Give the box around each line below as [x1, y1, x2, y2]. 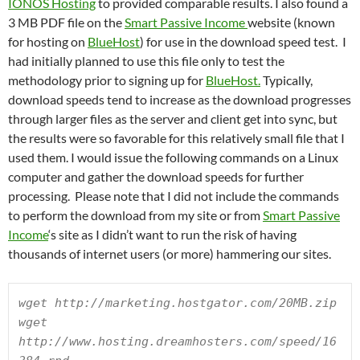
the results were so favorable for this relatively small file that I [8, 130, 345, 145]
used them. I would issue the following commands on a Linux [8, 149, 338, 165]
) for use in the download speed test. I [140, 34, 346, 49]
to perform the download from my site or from [8, 207, 263, 223]
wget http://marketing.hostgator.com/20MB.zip [18, 296, 337, 310]
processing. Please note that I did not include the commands [8, 188, 339, 203]
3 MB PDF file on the [8, 14, 125, 30]
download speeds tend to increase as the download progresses [8, 92, 351, 107]
